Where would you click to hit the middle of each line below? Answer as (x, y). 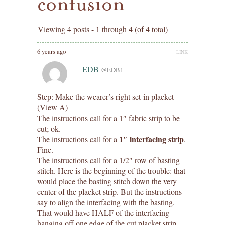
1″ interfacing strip (151, 139)
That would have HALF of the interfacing (103, 212)
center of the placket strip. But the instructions (109, 191)
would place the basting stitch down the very (107, 181)
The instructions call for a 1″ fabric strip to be (108, 118)
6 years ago (51, 51)
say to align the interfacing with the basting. (106, 202)
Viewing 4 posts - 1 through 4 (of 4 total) (103, 29)
